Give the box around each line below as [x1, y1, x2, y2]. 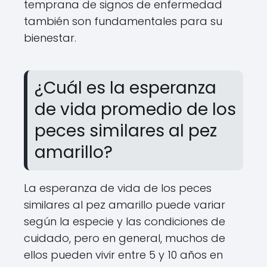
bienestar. [24, 30, 76, 45]
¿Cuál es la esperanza [35, 76, 216, 100]
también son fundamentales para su [24, 14, 222, 29]
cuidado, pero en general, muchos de [24, 231, 225, 246]
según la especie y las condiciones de [24, 214, 225, 229]
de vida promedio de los [35, 98, 236, 121]
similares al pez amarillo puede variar [24, 197, 225, 212]
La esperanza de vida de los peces [24, 181, 212, 195]
